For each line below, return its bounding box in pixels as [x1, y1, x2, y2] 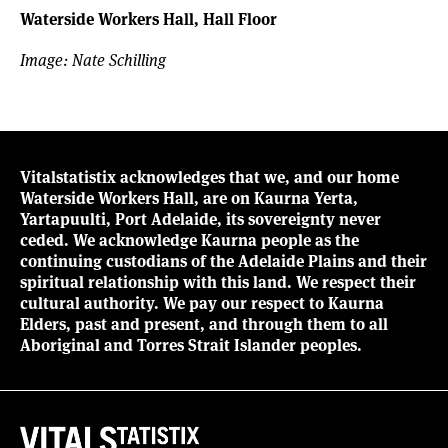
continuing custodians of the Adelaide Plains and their [20, 249, 427, 273]
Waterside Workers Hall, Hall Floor [20, 7, 277, 31]
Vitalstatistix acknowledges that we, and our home [20, 165, 399, 189]
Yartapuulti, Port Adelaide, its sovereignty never [20, 207, 381, 231]
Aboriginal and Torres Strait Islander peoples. [20, 333, 362, 357]
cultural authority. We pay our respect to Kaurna [20, 291, 384, 315]
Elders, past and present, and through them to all [20, 312, 388, 336]
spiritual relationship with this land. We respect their [20, 270, 416, 294]
